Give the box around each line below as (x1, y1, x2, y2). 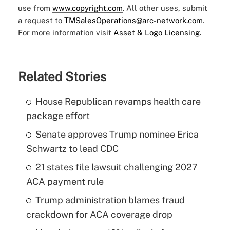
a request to (17, 15, 64, 25)
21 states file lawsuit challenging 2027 (35, 161, 198, 172)
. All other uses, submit (122, 3, 207, 12)
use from (17, 3, 52, 12)
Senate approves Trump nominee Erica (35, 128, 199, 140)
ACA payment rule (26, 176, 104, 187)
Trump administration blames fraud (35, 194, 185, 205)
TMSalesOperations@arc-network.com (64, 15, 203, 25)
